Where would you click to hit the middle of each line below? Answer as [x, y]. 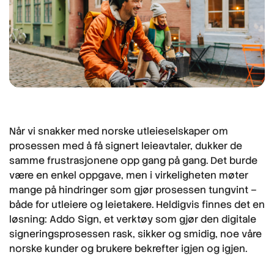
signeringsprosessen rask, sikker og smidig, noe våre [135, 234]
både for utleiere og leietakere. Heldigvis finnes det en [137, 204]
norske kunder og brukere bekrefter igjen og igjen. [128, 248]
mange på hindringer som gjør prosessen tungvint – [133, 190]
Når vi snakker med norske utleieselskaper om [119, 131]
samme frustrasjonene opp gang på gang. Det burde [133, 160]
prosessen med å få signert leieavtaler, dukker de [126, 146]
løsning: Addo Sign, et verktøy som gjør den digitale [133, 219]
